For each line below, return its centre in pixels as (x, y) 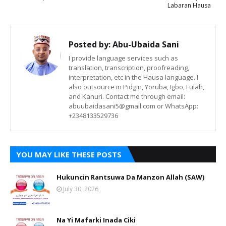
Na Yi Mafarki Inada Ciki (96, 220)
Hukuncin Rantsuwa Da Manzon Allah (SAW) (130, 177)
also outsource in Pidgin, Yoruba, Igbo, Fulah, (136, 87)
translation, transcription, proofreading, (129, 68)
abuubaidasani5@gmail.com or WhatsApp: (133, 106)
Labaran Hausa (189, 5)
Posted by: (90, 44)
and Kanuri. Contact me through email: (127, 96)
